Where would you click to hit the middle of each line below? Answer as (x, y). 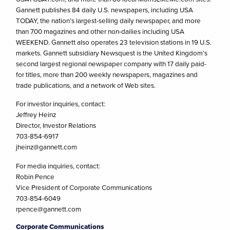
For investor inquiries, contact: (61, 104)
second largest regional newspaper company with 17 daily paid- (111, 63)
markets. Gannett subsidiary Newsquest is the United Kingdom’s (112, 53)
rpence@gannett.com (49, 209)
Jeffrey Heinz (36, 115)
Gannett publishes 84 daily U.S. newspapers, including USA (105, 9)
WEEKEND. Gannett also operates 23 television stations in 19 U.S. (114, 42)
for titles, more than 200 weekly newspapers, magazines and (107, 74)
